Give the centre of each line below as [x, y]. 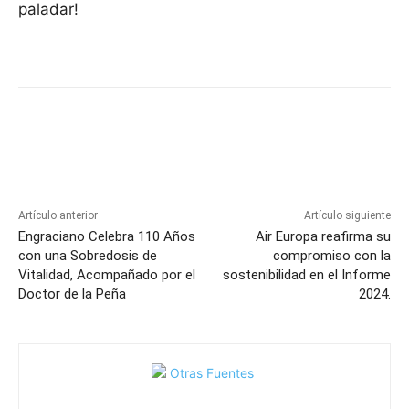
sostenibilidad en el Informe [306, 275]
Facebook [85, 133]
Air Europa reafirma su [323, 237]
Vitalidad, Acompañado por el [107, 275]
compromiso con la [331, 256]
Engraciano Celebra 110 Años [107, 237]
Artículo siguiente [347, 216]
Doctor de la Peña [72, 294]
